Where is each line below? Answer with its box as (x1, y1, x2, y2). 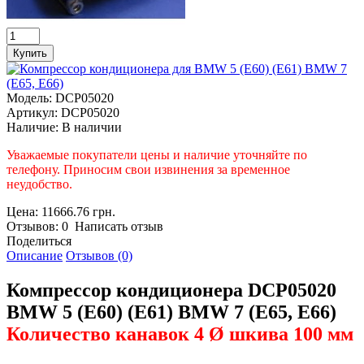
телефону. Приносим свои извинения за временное (6, 162, 290, 176)
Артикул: (6, 105, 58, 119)
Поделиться (6, 233, 71, 248)
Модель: (6, 90, 52, 105)
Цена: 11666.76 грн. (6, 204, 115, 219)
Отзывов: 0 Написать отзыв (6, 219, 163, 233)
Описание (6, 248, 63, 262)
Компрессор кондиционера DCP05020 (6, 279, 336, 301)
